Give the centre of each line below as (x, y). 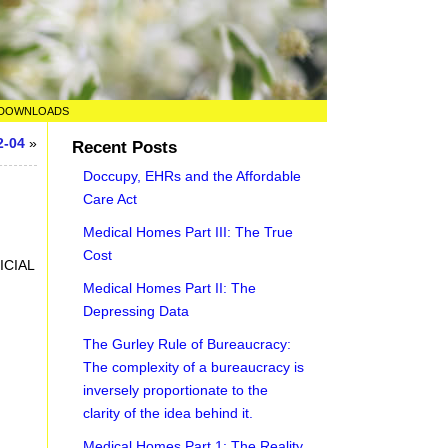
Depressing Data (136, 311)
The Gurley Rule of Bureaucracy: (187, 344)
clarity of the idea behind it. (168, 413)
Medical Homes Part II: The (170, 288)
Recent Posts (125, 147)
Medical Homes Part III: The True (188, 232)
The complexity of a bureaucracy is (194, 367)
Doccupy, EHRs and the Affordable (192, 176)
